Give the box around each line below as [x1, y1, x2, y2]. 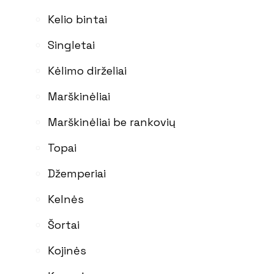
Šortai [48, 217, 80, 232]
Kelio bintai [48, 12, 107, 26]
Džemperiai [48, 166, 106, 180]
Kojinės [48, 243, 86, 257]
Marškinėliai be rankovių [48, 114, 176, 129]
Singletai [48, 37, 95, 52]
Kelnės [48, 191, 84, 206]
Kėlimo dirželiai [48, 63, 127, 78]
